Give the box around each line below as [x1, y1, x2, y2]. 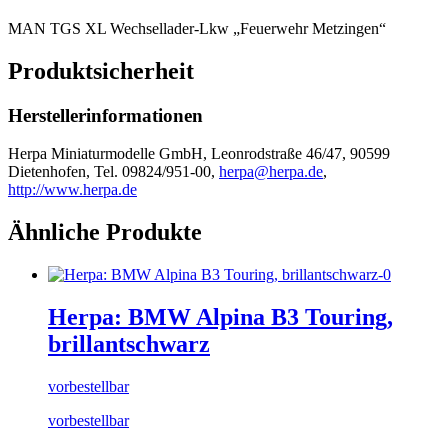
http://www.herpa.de [8, 181, 137, 199]
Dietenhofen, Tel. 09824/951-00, [8, 163, 219, 181]
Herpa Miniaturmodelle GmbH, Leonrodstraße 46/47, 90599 [8, 145, 390, 163]
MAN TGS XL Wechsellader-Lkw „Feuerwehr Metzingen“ [8, 19, 386, 37]
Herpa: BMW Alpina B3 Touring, [48, 303, 393, 330]
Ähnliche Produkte [8, 219, 202, 246]
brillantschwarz [48, 330, 210, 357]
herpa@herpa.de [219, 163, 323, 181]
